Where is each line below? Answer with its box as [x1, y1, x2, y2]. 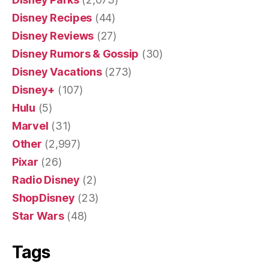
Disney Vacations [12, 65, 102, 78]
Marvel [12, 119, 49, 132]
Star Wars [12, 209, 64, 222]
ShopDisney [12, 191, 75, 204]
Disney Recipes [12, 11, 92, 24]
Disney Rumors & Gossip [12, 47, 139, 60]
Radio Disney [12, 173, 80, 186]
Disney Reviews [12, 29, 94, 42]
